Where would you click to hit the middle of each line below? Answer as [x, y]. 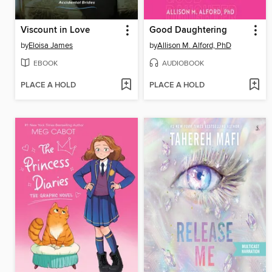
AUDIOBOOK [183, 63]
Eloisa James [51, 45]
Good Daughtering [188, 30]
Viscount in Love [55, 30]
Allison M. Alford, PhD [194, 45]
